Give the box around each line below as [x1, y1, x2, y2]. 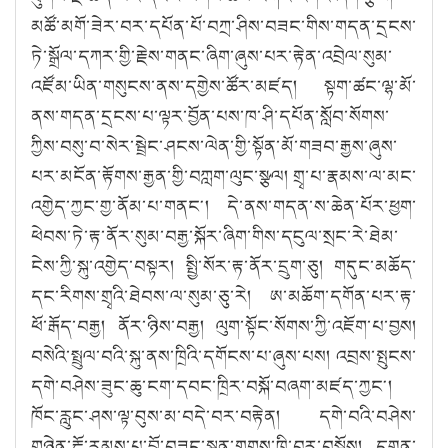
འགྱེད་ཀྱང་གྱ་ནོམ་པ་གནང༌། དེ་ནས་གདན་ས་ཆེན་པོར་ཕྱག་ [31, 192, 417, 219]
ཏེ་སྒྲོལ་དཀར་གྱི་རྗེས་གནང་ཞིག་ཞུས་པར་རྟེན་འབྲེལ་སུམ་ [31, 42, 393, 69]
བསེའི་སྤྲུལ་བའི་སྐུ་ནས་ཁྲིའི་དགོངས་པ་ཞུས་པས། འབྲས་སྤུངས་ [31, 342, 417, 369]
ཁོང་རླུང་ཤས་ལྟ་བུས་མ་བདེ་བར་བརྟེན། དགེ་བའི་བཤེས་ [31, 402, 417, 429]
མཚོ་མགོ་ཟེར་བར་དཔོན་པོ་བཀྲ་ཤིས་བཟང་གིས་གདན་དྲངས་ [31, 12, 417, 39]
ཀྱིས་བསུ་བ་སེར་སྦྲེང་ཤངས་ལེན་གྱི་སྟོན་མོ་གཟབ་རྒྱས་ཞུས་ [31, 132, 398, 159]
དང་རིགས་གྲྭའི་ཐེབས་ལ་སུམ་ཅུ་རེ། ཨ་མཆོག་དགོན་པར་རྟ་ [31, 282, 417, 309]
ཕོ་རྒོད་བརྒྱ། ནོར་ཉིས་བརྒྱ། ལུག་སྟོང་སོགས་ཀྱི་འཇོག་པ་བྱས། [31, 312, 417, 339]
